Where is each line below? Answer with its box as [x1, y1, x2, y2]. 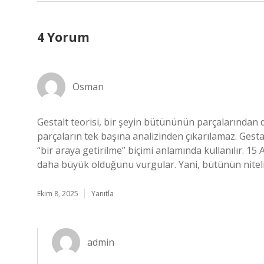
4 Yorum [37, 29, 90, 45]
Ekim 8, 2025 [37, 189, 78, 199]
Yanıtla [91, 189, 114, 199]
